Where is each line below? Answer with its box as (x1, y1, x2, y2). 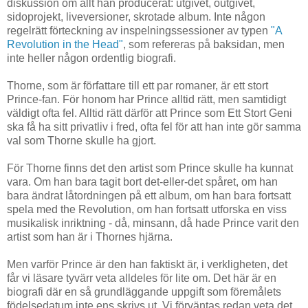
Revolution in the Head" (7, 38, 123, 50)
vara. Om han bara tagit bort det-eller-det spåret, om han (7, 175, 278, 188)
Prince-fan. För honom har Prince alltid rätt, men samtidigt (7, 93, 286, 105)
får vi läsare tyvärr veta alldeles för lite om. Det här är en (7, 272, 276, 284)
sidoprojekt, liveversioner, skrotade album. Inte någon (7, 10, 265, 23)
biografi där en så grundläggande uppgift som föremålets (7, 285, 281, 298)
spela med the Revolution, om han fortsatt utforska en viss (7, 203, 287, 215)
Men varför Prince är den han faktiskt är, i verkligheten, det (7, 258, 287, 270)
